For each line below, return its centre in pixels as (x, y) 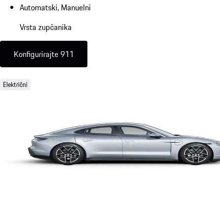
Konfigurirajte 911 (44, 54)
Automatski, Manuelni (55, 7)
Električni (15, 84)
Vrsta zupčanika (46, 27)
